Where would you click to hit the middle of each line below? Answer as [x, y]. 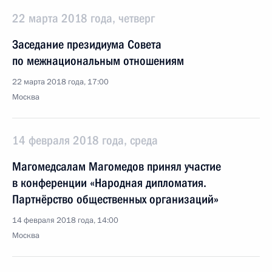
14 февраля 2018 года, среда [85, 140]
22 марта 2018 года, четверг [83, 18]
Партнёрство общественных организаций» [115, 199]
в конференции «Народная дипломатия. [109, 183]
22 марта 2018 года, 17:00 [60, 82]
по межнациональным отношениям [98, 61]
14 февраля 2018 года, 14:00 [65, 220]
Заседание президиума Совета [87, 44]
